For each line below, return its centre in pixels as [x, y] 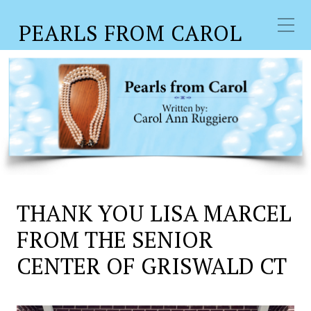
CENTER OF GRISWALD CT [152, 266]
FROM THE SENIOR [115, 239]
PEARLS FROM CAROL [131, 33]
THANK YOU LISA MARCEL [154, 213]
